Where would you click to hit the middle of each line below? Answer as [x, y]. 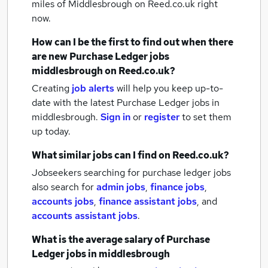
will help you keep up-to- [170, 88]
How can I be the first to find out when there [133, 42]
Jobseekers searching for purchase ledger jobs [131, 173]
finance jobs [177, 187]
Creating [51, 88]
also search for [64, 187]
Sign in [115, 117]
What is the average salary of [99, 240]
